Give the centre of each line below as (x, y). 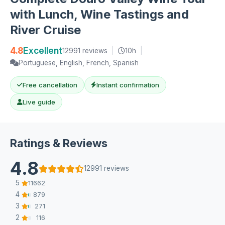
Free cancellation (50, 85)
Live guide (39, 102)
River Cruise (45, 30)
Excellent (43, 50)
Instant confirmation (128, 85)
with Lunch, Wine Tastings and (99, 14)
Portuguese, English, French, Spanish (79, 63)
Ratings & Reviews (59, 143)
